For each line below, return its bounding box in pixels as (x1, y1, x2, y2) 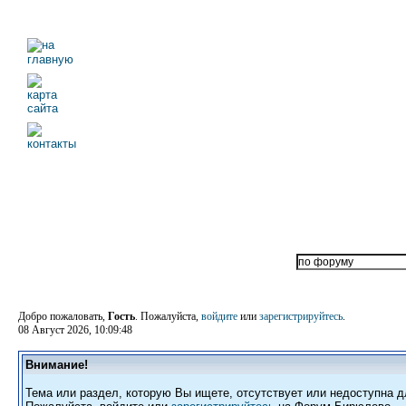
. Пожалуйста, (135, 310, 201, 323)
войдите (201, 310, 237, 323)
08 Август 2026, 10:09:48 (18, 324, 132, 336)
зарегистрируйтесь (259, 310, 343, 323)
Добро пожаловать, (18, 310, 108, 323)
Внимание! (25, 358, 88, 372)
